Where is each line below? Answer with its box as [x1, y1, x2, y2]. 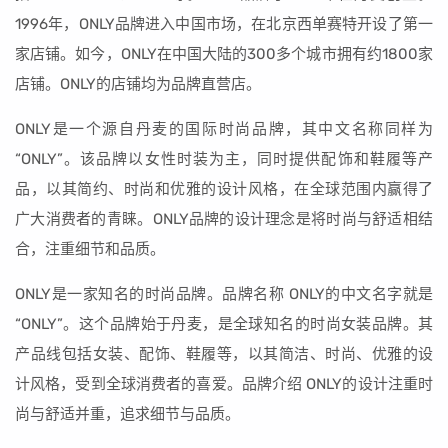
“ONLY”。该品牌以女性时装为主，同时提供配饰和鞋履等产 [15, 150, 433, 168]
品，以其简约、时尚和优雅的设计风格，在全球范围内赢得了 [15, 180, 433, 198]
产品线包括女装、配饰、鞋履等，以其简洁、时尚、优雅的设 [15, 345, 433, 363]
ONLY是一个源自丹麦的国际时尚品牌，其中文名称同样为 [15, 120, 433, 138]
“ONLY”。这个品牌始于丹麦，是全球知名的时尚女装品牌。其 [15, 315, 433, 333]
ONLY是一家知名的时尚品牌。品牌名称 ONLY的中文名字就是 [15, 285, 433, 303]
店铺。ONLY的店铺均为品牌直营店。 [15, 75, 261, 93]
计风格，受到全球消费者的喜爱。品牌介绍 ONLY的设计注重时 [15, 375, 433, 393]
